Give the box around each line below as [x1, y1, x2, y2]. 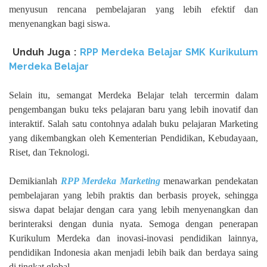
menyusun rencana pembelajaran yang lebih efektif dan [9, 4, 258, 14]
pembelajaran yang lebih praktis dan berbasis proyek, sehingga [9, 190, 258, 200]
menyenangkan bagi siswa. [9, 18, 110, 29]
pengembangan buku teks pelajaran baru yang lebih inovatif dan [9, 104, 258, 114]
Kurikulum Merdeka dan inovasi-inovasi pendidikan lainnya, [9, 232, 258, 243]
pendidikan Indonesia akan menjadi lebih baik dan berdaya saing [9, 247, 258, 257]
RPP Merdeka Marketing [60, 175, 160, 186]
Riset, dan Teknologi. [9, 147, 89, 157]
